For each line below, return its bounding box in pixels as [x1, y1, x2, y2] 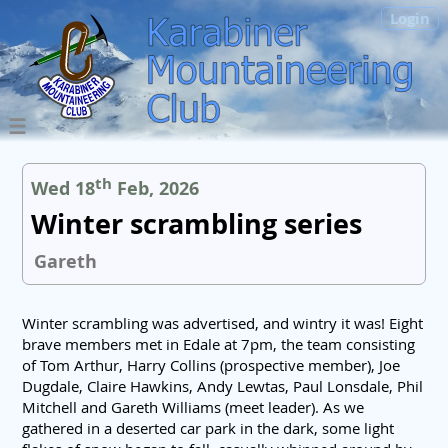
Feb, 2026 [112, 175, 200, 201]
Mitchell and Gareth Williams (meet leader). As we [22, 397, 364, 418]
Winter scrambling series [31, 205, 363, 244]
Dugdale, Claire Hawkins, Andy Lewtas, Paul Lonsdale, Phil [22, 376, 423, 397]
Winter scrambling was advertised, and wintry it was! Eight [22, 313, 423, 334]
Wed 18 [31, 175, 96, 201]
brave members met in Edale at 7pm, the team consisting [22, 334, 415, 355]
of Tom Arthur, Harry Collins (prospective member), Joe [22, 355, 400, 376]
